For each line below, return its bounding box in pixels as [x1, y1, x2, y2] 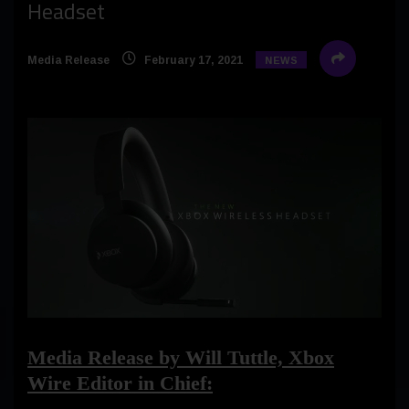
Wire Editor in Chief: [27, 371, 213, 394]
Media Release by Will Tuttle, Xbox [27, 345, 334, 369]
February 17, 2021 [142, 54, 243, 68]
